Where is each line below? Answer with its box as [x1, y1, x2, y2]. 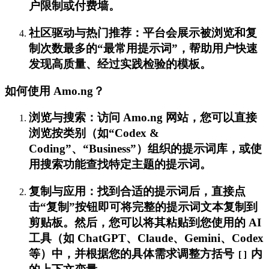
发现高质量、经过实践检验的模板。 [29, 58, 211, 70]
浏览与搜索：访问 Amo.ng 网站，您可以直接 [29, 111, 257, 124]
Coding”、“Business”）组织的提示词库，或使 [29, 142, 262, 156]
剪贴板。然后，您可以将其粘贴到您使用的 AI [29, 216, 261, 229]
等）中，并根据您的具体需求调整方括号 [29, 247, 237, 261]
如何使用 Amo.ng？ [5, 84, 104, 97]
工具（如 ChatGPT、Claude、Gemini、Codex [29, 232, 264, 245]
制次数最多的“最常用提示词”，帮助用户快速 [29, 42, 258, 55]
